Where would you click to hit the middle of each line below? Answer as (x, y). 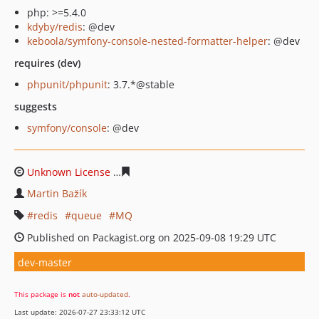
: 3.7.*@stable (141, 84)
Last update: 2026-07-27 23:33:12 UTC (80, 312)
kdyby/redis (55, 27)
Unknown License (69, 172)
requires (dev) (47, 63)
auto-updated (105, 294)
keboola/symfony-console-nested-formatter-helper (147, 41)
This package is (41, 294)
